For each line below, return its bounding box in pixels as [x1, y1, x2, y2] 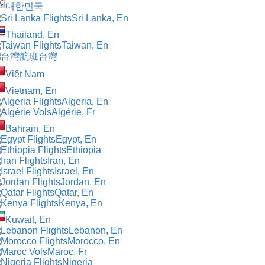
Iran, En [47, 155, 80, 166]
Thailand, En [5, 29, 59, 40]
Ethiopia [66, 144, 101, 155]
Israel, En [54, 166, 94, 176]
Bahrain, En [5, 123, 55, 134]
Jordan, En [60, 176, 106, 187]
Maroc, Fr [47, 246, 87, 257]
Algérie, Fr [51, 106, 95, 117]
